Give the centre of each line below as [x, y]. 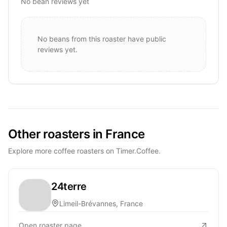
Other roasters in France [77, 134]
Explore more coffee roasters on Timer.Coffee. [84, 150]
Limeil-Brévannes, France [101, 203]
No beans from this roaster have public [102, 39]
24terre [69, 186]
